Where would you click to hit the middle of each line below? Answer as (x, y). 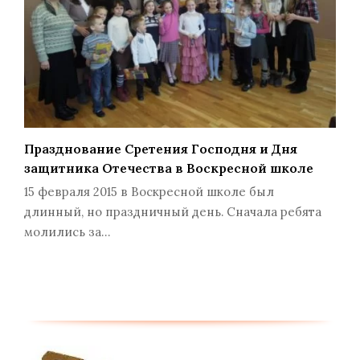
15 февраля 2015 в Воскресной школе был (149, 192)
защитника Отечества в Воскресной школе (169, 168)
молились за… (67, 232)
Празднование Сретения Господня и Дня (161, 149)
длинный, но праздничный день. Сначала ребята (173, 212)
